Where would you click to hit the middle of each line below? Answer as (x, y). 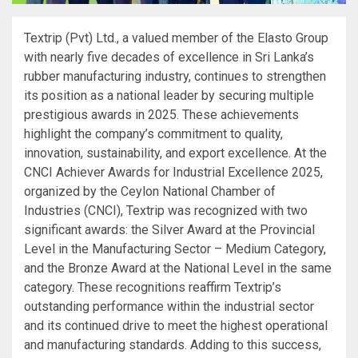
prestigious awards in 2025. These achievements (161, 114)
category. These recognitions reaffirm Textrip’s (153, 287)
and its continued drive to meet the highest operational (176, 325)
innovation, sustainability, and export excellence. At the (175, 153)
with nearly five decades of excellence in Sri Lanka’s (169, 57)
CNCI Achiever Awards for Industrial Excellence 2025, (173, 172)
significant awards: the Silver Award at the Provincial (169, 229)
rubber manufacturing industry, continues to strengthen (175, 76)
